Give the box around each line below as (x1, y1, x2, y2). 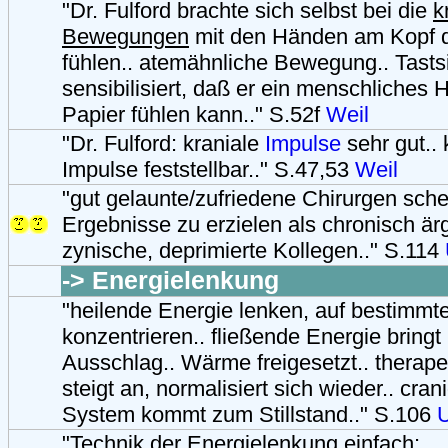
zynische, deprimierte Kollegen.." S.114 (62, 237, 445, 263)
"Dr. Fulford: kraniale (62, 130, 265, 156)
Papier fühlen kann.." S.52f (62, 101, 326, 127)
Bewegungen (62, 23, 189, 49)
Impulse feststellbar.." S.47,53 (62, 156, 355, 182)
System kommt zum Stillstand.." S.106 (62, 401, 437, 427)
